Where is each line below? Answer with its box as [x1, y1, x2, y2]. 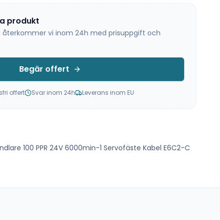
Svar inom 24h [31, 88, 75, 97]
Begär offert [19, 63, 69, 75]
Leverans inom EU [82, 88, 134, 97]
